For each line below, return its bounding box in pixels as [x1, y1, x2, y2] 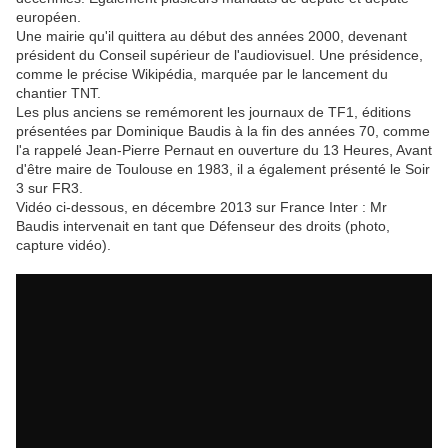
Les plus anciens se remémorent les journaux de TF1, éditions [16, 104, 411, 121]
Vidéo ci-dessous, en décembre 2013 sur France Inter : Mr [16, 199, 387, 216]
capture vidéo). [16, 237, 111, 254]
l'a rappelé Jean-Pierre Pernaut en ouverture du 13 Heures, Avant [16, 142, 432, 159]
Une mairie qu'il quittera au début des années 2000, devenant [16, 28, 407, 45]
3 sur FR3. [16, 180, 83, 197]
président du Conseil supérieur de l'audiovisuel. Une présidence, [16, 47, 423, 64]
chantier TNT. [16, 85, 101, 102]
